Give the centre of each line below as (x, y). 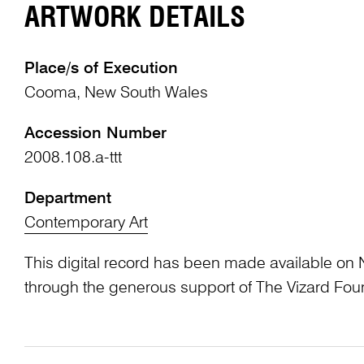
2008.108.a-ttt (73, 159)
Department (67, 199)
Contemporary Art (86, 224)
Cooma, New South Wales (116, 94)
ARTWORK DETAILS (134, 19)
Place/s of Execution (101, 69)
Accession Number (95, 134)
